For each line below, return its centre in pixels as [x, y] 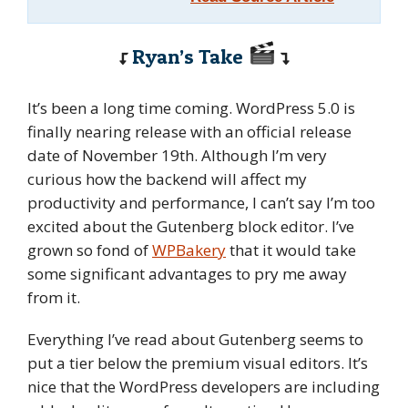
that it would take [291, 250]
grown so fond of [90, 250]
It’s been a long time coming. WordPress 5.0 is [191, 107]
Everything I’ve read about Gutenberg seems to [195, 339]
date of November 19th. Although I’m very [177, 155]
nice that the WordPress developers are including [204, 386]
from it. [54, 297]
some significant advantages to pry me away [187, 273]
